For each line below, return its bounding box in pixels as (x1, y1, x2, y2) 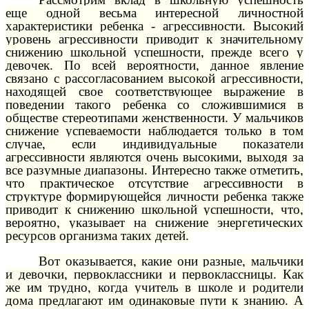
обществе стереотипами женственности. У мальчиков (6, 110, 303, 125)
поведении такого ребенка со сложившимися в (6, 97, 303, 112)
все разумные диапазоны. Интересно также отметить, (6, 162, 303, 177)
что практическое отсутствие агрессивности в (6, 175, 303, 190)
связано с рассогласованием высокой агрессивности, (6, 70, 303, 86)
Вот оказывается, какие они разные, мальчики (39, 254, 303, 269)
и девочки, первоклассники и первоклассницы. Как (6, 267, 303, 282)
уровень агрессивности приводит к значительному (6, 31, 303, 46)
